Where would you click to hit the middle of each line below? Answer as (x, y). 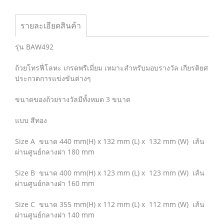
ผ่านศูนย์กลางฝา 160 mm (55, 183)
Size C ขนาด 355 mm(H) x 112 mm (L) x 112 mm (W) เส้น (110, 204)
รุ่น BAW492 (34, 47)
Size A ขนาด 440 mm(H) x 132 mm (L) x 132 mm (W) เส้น (110, 141)
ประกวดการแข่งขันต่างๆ (55, 78)
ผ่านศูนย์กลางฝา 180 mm (55, 152)
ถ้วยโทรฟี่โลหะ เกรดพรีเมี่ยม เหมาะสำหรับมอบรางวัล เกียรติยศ (111, 68)
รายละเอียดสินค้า (51, 25)
